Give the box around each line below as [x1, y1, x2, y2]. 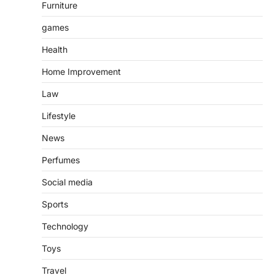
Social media [42, 176, 93, 187]
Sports [42, 198, 68, 209]
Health [42, 44, 68, 55]
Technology [42, 220, 88, 231]
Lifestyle [42, 110, 76, 121]
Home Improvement [42, 66, 121, 77]
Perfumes [42, 154, 80, 165]
